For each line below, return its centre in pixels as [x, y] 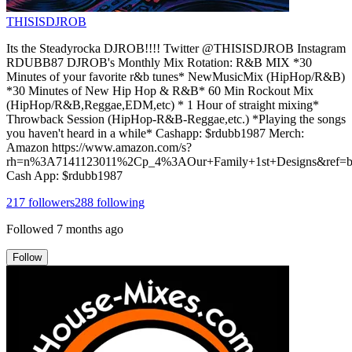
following [119, 202]
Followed [30, 229]
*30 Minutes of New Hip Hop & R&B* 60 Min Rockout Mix [160, 90]
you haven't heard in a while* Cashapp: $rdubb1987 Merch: [155, 133]
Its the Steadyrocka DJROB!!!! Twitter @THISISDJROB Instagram [176, 48]
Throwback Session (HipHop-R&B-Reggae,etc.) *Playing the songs [176, 119]
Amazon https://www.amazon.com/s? [99, 147]
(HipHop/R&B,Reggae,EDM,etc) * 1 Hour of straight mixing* [163, 104]
